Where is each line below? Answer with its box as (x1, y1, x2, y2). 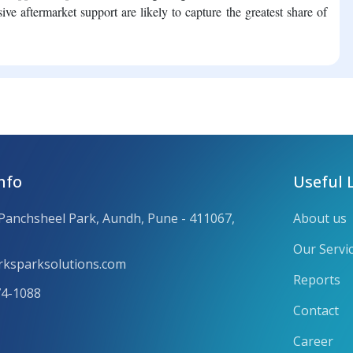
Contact (293, 301, 339, 319)
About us (293, 209, 347, 227)
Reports (293, 270, 340, 288)
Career (293, 332, 333, 350)
